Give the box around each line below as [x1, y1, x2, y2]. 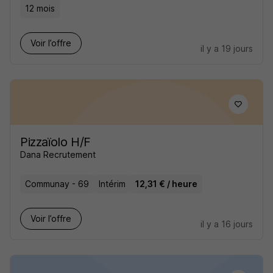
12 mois [25, 3, 55, 13]
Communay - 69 [25, 179, 89, 189]
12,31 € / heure [135, 179, 197, 189]
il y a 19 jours [200, 43, 253, 54]
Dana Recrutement [20, 149, 96, 160]
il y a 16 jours [200, 219, 253, 229]
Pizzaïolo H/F [20, 135, 91, 149]
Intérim [99, 179, 126, 189]
